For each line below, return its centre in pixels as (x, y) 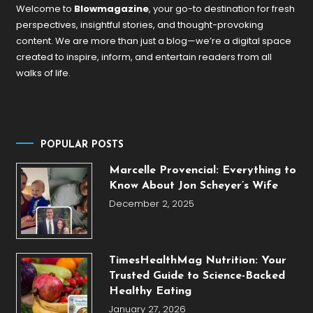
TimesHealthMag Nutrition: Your (197, 260)
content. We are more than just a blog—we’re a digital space (154, 41)
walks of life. (44, 73)
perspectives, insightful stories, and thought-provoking (140, 24)
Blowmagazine (112, 8)
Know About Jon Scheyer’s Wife (193, 186)
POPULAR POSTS (82, 145)
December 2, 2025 (151, 204)
